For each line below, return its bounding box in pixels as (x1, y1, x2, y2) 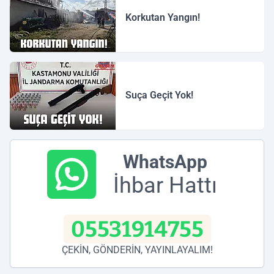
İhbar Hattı (113, 172, 217, 199)
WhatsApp (123, 151, 207, 173)
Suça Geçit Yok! (125, 89, 194, 102)
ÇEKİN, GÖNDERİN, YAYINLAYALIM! (61, 244, 213, 256)
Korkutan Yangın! (125, 12, 201, 24)
